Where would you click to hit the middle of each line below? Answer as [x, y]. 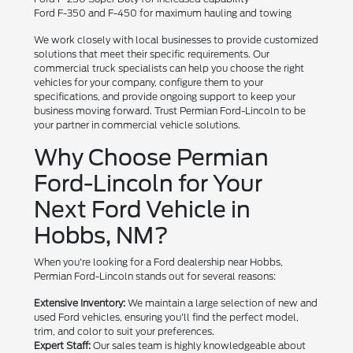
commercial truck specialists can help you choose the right [169, 68]
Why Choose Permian [152, 157]
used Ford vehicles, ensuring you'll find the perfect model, [167, 317]
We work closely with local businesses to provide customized [176, 39]
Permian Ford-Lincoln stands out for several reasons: [155, 276]
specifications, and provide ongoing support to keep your [165, 96]
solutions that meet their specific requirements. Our [152, 54]
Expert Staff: [63, 345]
